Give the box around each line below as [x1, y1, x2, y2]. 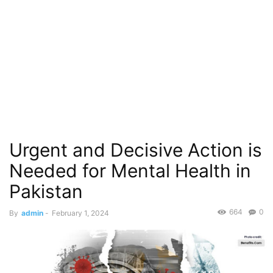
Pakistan [9, 180, 83, 202]
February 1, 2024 [52, 208, 109, 218]
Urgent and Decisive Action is [9, 139, 262, 161]
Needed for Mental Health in [9, 160, 251, 182]
